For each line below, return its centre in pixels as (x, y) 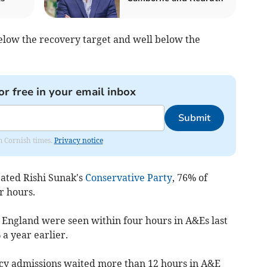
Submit (194, 118)
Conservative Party (128, 177)
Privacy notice (78, 140)
